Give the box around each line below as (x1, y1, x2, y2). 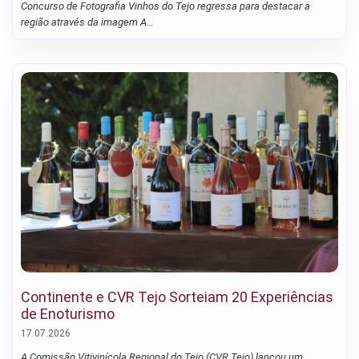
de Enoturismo (21, 305, 115, 323)
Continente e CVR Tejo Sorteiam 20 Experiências (21, 288, 333, 306)
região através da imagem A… (21, 16, 154, 29)
